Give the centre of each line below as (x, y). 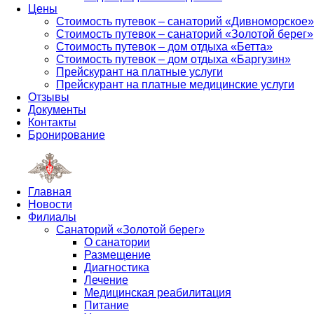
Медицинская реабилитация (158, 293)
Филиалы (52, 217)
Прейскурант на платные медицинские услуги (175, 84)
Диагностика (117, 267)
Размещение (117, 255)
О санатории (117, 242)
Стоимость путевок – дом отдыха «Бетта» (164, 47)
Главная (50, 192)
